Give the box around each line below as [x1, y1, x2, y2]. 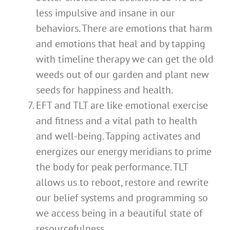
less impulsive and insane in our [36, 6, 175, 20]
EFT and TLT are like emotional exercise [36, 98, 208, 112]
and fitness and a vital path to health [36, 113, 197, 127]
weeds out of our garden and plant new [36, 67, 209, 81]
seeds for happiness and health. [36, 83, 173, 97]
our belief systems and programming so [36, 190, 208, 204]
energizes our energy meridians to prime [36, 144, 212, 158]
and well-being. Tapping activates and [36, 129, 201, 143]
